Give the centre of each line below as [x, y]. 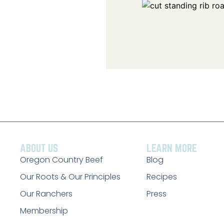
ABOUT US [39, 148]
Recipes [161, 176]
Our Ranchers [46, 193]
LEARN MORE [171, 148]
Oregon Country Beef [61, 159]
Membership [44, 210]
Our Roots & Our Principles [70, 176]
